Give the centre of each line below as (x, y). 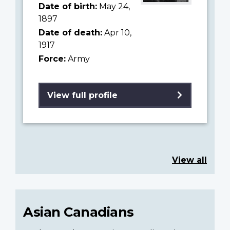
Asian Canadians (79, 212)
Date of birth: (68, 6)
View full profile (82, 95)
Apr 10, (117, 32)
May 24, (113, 6)
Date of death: (70, 32)
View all (189, 160)
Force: (52, 59)
